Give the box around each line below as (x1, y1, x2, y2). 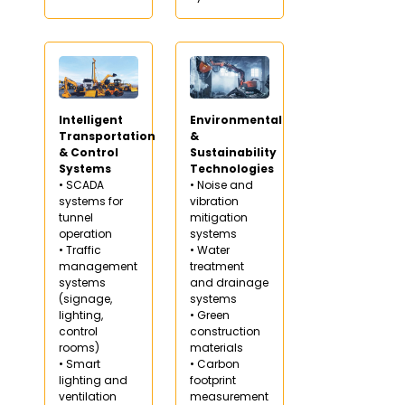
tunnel (59, 209, 93, 225)
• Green (190, 306, 230, 323)
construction (190, 323, 260, 339)
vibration (190, 193, 239, 209)
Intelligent (59, 111, 123, 127)
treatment (190, 258, 244, 274)
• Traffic (59, 241, 101, 258)
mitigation (190, 209, 248, 225)
